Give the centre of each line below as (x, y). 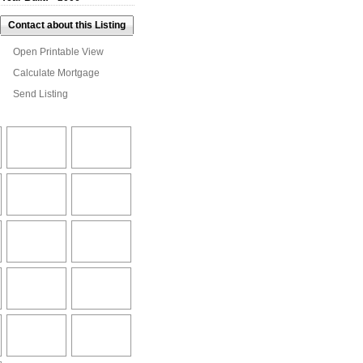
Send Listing (41, 94)
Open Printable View (58, 52)
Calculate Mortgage (56, 73)
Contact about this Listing (67, 26)
